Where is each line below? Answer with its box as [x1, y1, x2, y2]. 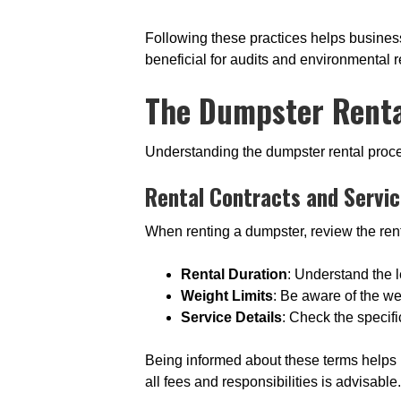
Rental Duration [181, 267, 287, 282]
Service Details [181, 310, 282, 325]
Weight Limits [181, 288, 273, 303]
